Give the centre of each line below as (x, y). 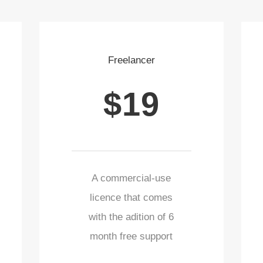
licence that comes (131, 197)
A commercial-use (131, 178)
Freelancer (131, 60)
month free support (131, 236)
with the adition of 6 (131, 217)
